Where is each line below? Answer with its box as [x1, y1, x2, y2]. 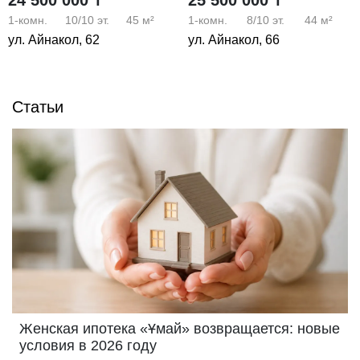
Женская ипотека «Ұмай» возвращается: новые [19, 320, 340, 337]
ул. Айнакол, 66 [188, 32, 280, 47]
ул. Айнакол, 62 [8, 32, 100, 47]
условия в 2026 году [19, 337, 157, 354]
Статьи [12, 97, 63, 116]
